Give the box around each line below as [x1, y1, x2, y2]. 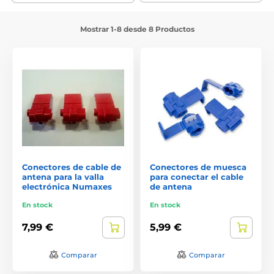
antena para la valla [22, 171, 104, 182]
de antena [150, 181, 192, 191]
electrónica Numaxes [22, 181, 112, 191]
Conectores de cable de [22, 161, 121, 172]
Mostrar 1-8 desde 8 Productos [80, 24, 194, 34]
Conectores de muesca [150, 161, 246, 172]
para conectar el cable [150, 171, 243, 182]
